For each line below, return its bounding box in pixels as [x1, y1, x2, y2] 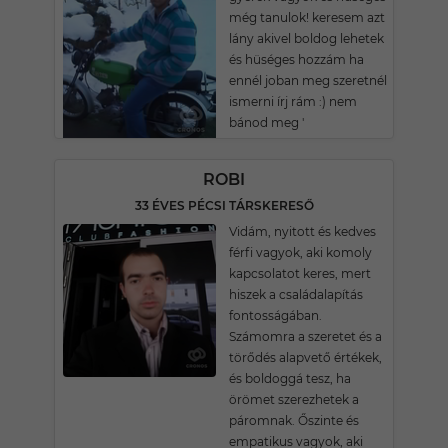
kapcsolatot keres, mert [229, 266, 371, 281]
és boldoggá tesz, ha [229, 371, 351, 386]
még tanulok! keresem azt [229, 10, 385, 25]
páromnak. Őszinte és [229, 413, 359, 428]
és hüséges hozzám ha [229, 52, 364, 67]
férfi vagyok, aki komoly [229, 245, 372, 260]
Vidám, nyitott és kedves [229, 224, 376, 239]
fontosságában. [229, 308, 322, 323]
